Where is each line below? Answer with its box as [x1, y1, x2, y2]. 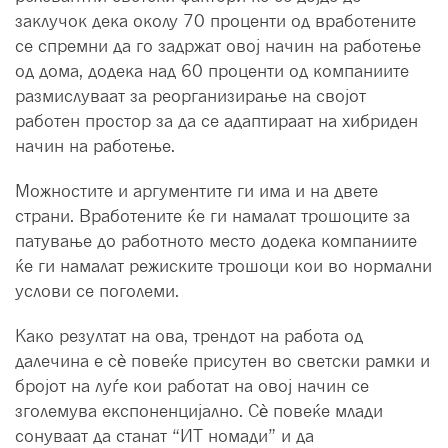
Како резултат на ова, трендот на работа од [15, 325, 363, 347]
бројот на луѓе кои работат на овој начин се [15, 375, 369, 397]
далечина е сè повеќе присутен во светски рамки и [15, 350, 430, 372]
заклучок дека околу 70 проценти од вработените [15, 10, 416, 32]
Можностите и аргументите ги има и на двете [15, 180, 378, 202]
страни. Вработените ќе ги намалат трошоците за [15, 205, 410, 227]
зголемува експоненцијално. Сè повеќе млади [15, 400, 383, 422]
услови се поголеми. [15, 280, 179, 302]
